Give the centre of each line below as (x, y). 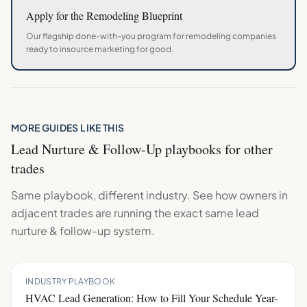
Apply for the (56, 15)
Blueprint (161, 15)
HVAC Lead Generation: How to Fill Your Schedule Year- (151, 298)
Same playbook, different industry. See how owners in (149, 195)
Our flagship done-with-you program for (106, 36)
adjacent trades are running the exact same (123, 213)
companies (254, 36)
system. (133, 231)
